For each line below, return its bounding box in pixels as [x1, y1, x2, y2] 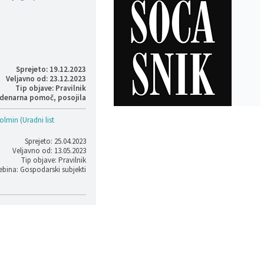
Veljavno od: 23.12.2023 [5, 74, 86, 84]
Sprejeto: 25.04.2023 [24, 136, 86, 146]
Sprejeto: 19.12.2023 [15, 64, 86, 74]
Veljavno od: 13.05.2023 [12, 146, 86, 156]
